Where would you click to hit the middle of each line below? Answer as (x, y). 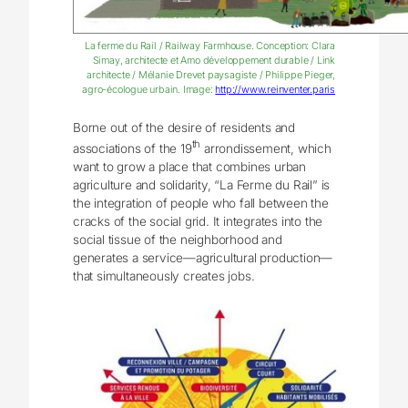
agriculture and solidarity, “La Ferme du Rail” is (202, 184)
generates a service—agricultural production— (203, 257)
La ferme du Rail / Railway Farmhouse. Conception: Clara (209, 45)
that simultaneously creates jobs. (164, 275)
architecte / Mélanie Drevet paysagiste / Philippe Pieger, (211, 74)
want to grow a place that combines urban (190, 166)
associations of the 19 (133, 148)
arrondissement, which (266, 148)
